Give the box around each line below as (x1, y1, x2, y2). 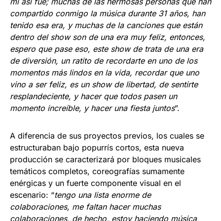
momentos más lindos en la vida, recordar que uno (10, 67, 199, 77)
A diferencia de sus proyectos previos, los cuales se (10, 130, 204, 141)
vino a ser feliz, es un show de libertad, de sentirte (10, 79, 198, 89)
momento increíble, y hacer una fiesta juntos (10, 103, 175, 113)
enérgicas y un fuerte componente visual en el (10, 178, 181, 188)
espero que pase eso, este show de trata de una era (10, 43, 203, 54)
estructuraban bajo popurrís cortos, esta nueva (10, 142, 184, 152)
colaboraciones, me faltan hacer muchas (10, 201, 161, 212)
